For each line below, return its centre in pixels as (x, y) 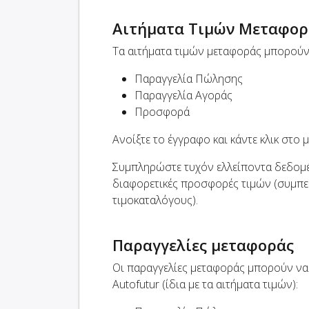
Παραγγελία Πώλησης (189, 79)
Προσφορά (162, 112)
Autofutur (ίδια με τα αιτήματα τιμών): (205, 285)
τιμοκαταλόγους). (155, 200)
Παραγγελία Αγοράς (183, 96)
